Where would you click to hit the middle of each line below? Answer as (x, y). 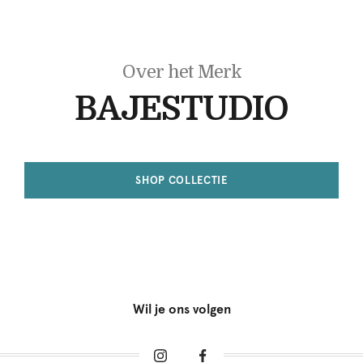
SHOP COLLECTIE (181, 180)
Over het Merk (181, 71)
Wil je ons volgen (181, 309)
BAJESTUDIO (181, 109)
